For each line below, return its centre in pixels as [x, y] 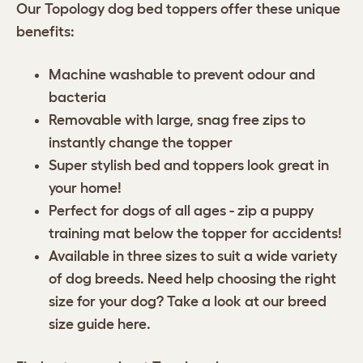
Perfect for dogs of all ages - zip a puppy [181, 211]
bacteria [77, 98]
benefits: [45, 32]
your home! [85, 188]
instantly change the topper [141, 143]
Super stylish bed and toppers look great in [189, 166]
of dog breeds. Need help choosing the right [192, 279]
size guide [83, 325]
